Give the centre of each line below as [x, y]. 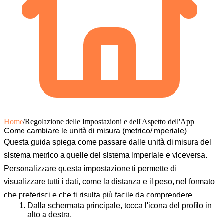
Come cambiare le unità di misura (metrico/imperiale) [95, 131]
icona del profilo [176, 205]
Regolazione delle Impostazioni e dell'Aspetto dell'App [109, 121]
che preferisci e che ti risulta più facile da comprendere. [99, 195]
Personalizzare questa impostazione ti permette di [90, 168]
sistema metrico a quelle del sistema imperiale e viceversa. [106, 155]
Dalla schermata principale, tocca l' [88, 205]
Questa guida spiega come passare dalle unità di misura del [108, 142]
